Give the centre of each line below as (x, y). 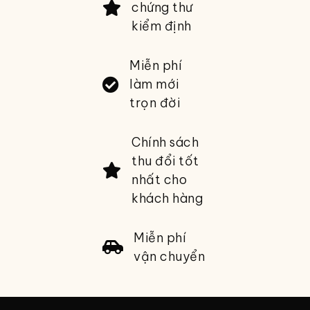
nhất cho (159, 180)
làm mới (154, 84)
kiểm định (162, 26)
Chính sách (165, 143)
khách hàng (167, 199)
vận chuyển (170, 257)
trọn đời (155, 103)
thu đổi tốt (165, 161)
